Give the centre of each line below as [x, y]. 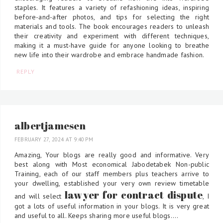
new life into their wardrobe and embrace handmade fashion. [110, 55]
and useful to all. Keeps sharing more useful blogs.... [97, 216]
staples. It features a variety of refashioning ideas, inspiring [112, 7]
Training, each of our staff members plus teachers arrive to [112, 174]
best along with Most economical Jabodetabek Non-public [112, 165]
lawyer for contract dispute [134, 195]
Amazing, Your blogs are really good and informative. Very [112, 155]
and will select [40, 196]
